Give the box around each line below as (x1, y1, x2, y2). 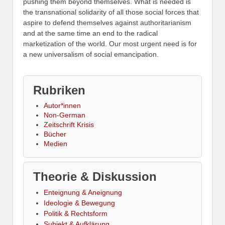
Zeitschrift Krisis (44, 120, 94, 129)
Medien (44, 139, 67, 148)
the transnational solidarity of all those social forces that (23, 8, 199, 17)
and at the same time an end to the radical (23, 29, 158, 38)
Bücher (44, 130, 66, 138)
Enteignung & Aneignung (44, 188, 122, 196)
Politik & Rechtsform (44, 209, 107, 217)
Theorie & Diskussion (33, 169, 157, 183)
